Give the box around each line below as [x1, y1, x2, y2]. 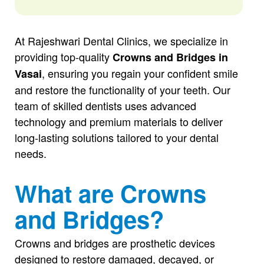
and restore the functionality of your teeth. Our [14, 82, 230, 97]
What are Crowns [14, 176, 206, 210]
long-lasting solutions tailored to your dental [14, 130, 219, 145]
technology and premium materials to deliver [14, 114, 223, 129]
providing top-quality [14, 49, 113, 64]
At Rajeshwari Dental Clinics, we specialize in [14, 33, 228, 48]
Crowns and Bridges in [112, 49, 228, 65]
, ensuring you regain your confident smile [41, 65, 238, 81]
